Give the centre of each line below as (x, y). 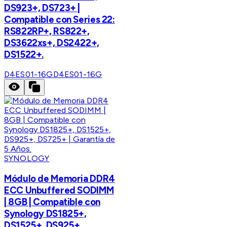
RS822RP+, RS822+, (47, 31)
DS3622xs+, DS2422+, (52, 43)
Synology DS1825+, (45, 213)
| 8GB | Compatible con (52, 202)
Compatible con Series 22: (60, 19)
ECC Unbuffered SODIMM (59, 190)
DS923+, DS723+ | (42, 8)
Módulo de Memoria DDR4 (60, 178)
